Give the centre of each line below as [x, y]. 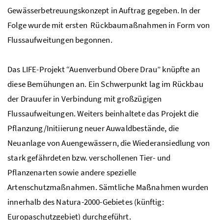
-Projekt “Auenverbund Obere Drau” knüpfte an [118, 69]
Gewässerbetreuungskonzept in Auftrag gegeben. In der [104, 10]
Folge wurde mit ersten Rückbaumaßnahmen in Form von [109, 25]
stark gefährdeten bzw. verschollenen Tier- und [89, 157]
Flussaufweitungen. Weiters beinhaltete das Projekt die [103, 113]
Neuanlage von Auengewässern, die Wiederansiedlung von [109, 143]
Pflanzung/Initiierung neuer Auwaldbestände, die [93, 128]
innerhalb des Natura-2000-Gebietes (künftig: [86, 202]
